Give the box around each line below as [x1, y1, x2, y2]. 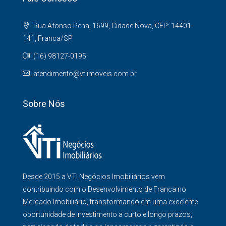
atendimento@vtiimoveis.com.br [33, 69, 137, 78]
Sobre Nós [23, 98, 65, 109]
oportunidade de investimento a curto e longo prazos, [23, 210, 192, 218]
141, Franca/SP [23, 34, 73, 42]
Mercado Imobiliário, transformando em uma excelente [23, 197, 198, 206]
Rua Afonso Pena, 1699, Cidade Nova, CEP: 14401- [32, 21, 193, 30]
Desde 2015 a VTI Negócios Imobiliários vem [23, 172, 165, 181]
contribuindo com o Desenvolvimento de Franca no [23, 185, 186, 193]
